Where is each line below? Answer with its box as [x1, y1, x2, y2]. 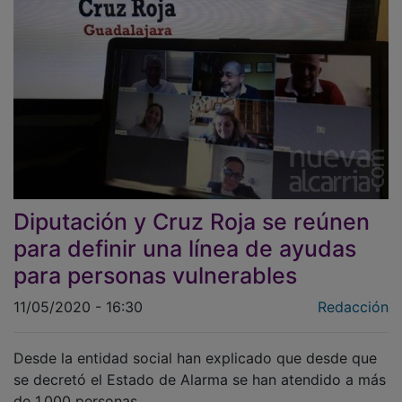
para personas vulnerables [13, 249, 297, 276]
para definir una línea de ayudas [13, 222, 356, 249]
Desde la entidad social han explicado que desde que [13, 336, 377, 354]
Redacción [318, 284, 389, 303]
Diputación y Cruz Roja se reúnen [13, 195, 370, 223]
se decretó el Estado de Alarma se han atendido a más [13, 357, 386, 376]
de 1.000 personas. [13, 379, 141, 398]
